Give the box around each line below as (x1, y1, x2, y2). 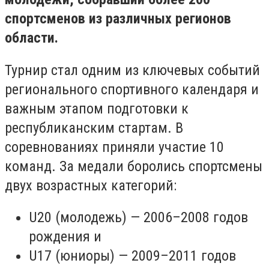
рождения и (29, 228, 101, 246)
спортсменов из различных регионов (5, 10, 231, 27)
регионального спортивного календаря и (5, 80, 259, 98)
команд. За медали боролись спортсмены (5, 157, 262, 175)
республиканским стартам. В (5, 119, 183, 136)
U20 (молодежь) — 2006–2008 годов (29, 209, 248, 226)
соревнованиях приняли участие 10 (5, 138, 224, 156)
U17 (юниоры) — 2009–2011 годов (29, 247, 236, 265)
